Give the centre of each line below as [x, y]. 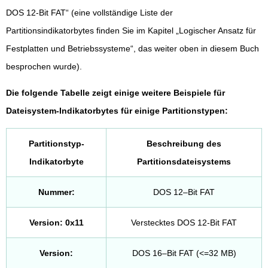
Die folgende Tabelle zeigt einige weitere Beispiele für [115, 93]
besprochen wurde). [44, 66]
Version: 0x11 [56, 223]
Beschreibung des [184, 144]
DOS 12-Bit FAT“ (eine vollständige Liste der [89, 13]
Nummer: [56, 192]
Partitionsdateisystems [184, 162]
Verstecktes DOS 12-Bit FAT [184, 223]
